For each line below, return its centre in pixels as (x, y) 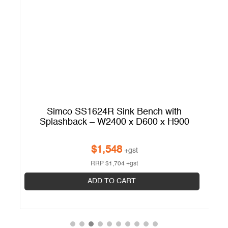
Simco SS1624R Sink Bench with (115, 112)
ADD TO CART (112, 181)
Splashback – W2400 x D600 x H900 (114, 122)
